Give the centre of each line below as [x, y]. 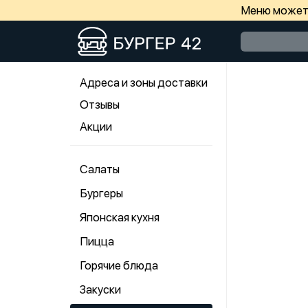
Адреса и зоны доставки [144, 82]
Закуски [100, 289]
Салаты [100, 169]
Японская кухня [120, 217]
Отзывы [100, 104]
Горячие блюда [119, 265]
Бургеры [101, 193]
